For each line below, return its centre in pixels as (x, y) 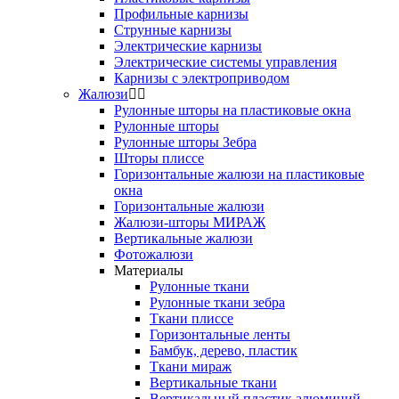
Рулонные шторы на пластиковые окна (232, 110)
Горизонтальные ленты (220, 334)
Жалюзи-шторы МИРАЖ (190, 222)
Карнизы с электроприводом (202, 77)
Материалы (149, 270)
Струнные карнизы (173, 29)
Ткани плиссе (191, 318)
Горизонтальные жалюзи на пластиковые (239, 174)
